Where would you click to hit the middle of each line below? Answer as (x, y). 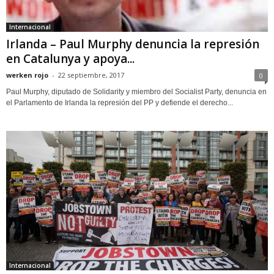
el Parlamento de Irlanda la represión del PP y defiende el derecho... (120, 103)
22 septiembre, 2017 (91, 75)
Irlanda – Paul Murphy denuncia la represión (133, 44)
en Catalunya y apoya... (70, 59)
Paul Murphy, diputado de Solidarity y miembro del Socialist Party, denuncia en (136, 92)
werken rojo (27, 75)
